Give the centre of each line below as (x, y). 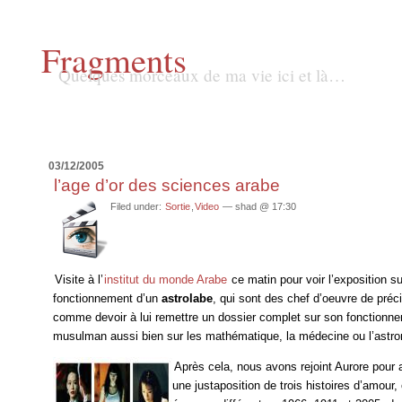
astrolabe (188, 299)
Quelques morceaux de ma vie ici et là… (202, 74)
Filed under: (138, 207)
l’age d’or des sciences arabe (167, 185)
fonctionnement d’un (108, 299)
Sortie (178, 207)
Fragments (114, 59)
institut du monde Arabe (166, 280)
